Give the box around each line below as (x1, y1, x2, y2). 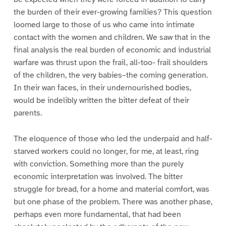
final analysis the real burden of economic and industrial (13, 44, 211, 55)
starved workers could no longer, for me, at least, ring (13, 146, 199, 156)
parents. (13, 107, 42, 118)
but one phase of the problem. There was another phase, (13, 196, 212, 207)
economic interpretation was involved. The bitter (13, 171, 183, 182)
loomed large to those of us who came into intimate (13, 19, 195, 30)
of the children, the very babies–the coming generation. (13, 70, 208, 80)
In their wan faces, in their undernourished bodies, (13, 82, 191, 93)
